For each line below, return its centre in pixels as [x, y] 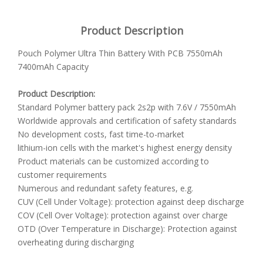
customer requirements [62, 175]
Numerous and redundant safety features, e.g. [105, 188]
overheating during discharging [76, 242]
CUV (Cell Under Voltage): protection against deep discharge [131, 202]
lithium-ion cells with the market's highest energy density [125, 148]
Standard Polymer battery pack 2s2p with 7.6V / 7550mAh [127, 107]
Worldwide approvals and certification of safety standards [127, 121]
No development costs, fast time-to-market [101, 134]
